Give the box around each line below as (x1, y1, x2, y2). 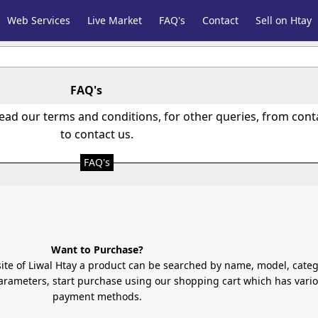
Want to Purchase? (50, 242, 143, 256)
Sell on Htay (256, 13, 312, 27)
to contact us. (60, 126, 133, 142)
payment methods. (52, 289, 142, 303)
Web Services (7, 13, 71, 27)
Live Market (87, 13, 143, 27)
